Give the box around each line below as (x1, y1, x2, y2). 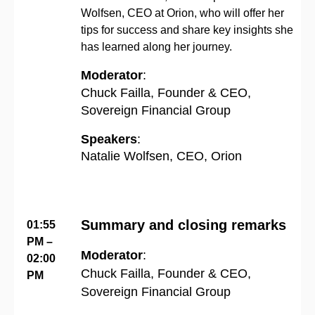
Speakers (81, 131, 137, 146)
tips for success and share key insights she (81, 23, 293, 36)
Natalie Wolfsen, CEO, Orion (81, 148, 242, 163)
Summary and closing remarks (81, 217, 286, 233)
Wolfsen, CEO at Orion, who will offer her (81, 6, 284, 19)
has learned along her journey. (81, 40, 232, 53)
